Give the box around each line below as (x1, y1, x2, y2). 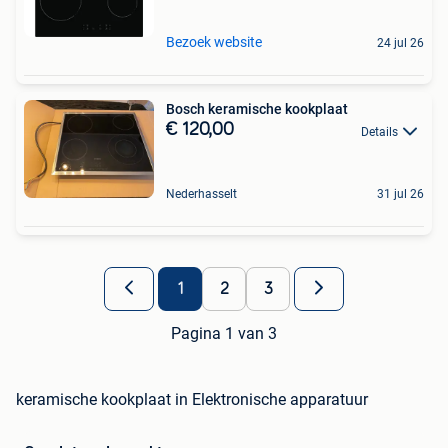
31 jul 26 (377, 187, 424, 202)
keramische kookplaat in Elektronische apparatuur (16, 390, 368, 410)
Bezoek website (166, 34, 262, 51)
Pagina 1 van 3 (171, 324, 277, 344)
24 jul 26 (377, 36, 424, 51)
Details (361, 124, 398, 139)
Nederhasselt (166, 187, 237, 202)
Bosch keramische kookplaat (166, 101, 348, 118)
